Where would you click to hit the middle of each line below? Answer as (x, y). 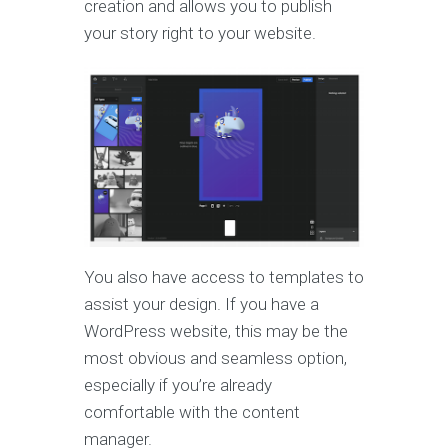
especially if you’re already (178, 384)
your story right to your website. (202, 33)
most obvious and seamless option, (215, 357)
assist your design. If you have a (201, 303)
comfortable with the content (192, 411)
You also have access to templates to (224, 276)
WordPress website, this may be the (216, 330)
